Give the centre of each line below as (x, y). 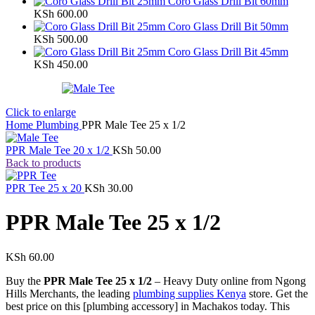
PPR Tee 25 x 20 (45, 188)
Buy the (25, 281)
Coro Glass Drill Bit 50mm (228, 26)
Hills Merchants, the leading (69, 293)
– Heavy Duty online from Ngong (229, 281)
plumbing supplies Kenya (189, 293)
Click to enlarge (41, 112)
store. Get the (277, 293)
